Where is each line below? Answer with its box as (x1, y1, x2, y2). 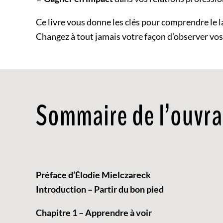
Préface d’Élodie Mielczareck (36, 169, 151, 180)
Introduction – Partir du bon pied (36, 183, 164, 195)
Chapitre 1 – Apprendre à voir (36, 207, 152, 218)
